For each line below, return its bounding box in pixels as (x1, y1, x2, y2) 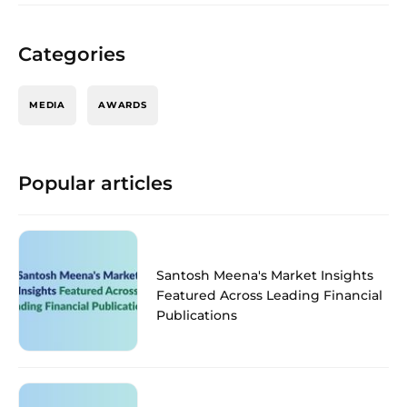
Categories (18, 42, 125, 65)
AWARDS (98, 98, 147, 111)
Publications (156, 306, 237, 323)
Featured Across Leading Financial (156, 286, 382, 303)
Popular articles (18, 171, 173, 194)
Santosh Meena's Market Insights (156, 266, 373, 283)
